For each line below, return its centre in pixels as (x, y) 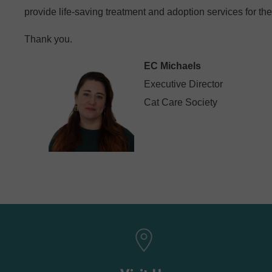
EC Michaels (172, 66)
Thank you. (48, 39)
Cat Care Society (181, 102)
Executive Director (183, 84)
